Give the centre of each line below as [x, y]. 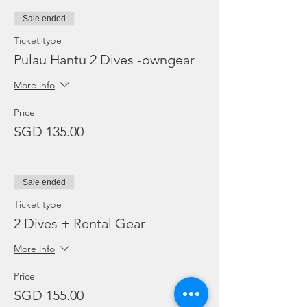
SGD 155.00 [49, 295]
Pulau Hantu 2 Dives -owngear [104, 60]
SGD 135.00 [49, 132]
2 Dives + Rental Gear [79, 223]
